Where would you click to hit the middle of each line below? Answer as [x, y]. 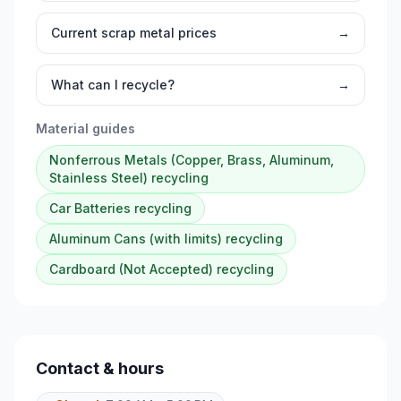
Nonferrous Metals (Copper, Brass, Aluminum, [192, 160]
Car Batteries [90, 209]
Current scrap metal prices [134, 33]
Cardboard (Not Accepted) [131, 269]
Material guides [85, 129]
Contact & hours [100, 369]
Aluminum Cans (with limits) [136, 239]
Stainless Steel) [98, 178]
